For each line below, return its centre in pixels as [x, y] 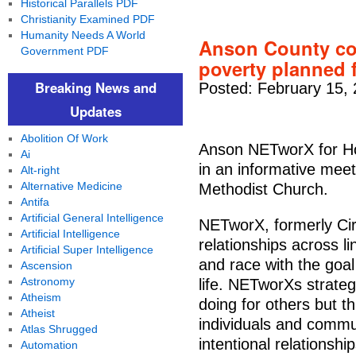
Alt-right [40, 170]
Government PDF [64, 51]
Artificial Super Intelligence [87, 250]
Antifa [35, 202]
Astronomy [47, 281]
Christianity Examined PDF [87, 19]
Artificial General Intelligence [92, 218]
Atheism [41, 297]
